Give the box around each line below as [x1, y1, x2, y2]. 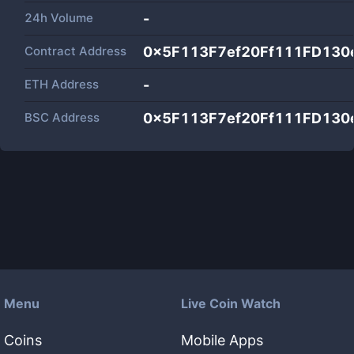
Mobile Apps [181, 332, 263, 348]
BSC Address [24, 110, 100, 125]
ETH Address [24, 77, 99, 92]
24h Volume [24, 10, 93, 25]
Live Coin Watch [181, 296, 281, 311]
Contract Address [24, 43, 126, 58]
